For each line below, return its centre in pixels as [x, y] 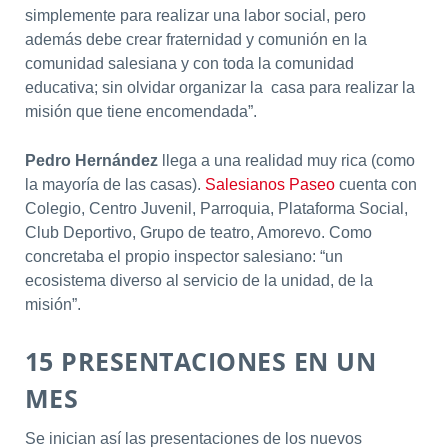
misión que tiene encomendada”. [140, 111]
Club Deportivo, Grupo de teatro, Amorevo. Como [198, 233]
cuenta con [375, 185]
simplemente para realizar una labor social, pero [195, 15]
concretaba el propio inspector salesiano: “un [183, 257]
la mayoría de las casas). [112, 185]
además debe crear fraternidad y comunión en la [195, 39]
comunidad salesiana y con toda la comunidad [189, 63]
